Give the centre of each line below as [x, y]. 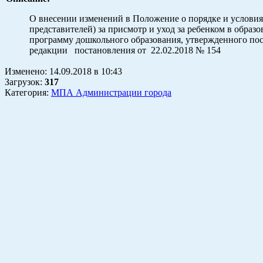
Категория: [28, 92]
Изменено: [27, 71]
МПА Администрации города [111, 92]
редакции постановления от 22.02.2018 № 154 [125, 50]
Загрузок [22, 82]
